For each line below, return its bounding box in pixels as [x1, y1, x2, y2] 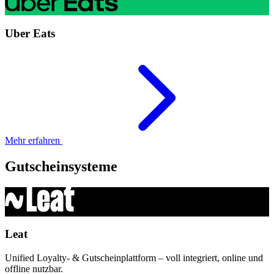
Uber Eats [5, 27, 55, 40]
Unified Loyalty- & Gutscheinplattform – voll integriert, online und [5, 253, 263, 263]
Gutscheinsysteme [5, 158, 117, 174]
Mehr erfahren [5, 135, 62, 146]
